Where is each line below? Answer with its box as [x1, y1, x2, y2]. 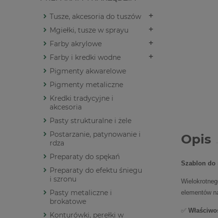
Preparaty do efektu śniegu [50, 166, 142, 175]
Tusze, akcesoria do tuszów [50, 12, 141, 21]
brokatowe [50, 197, 86, 206]
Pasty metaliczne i [50, 188, 112, 198]
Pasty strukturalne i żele [50, 116, 131, 126]
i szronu [50, 175, 76, 184]
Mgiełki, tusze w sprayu [50, 26, 128, 35]
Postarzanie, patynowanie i [50, 130, 141, 139]
